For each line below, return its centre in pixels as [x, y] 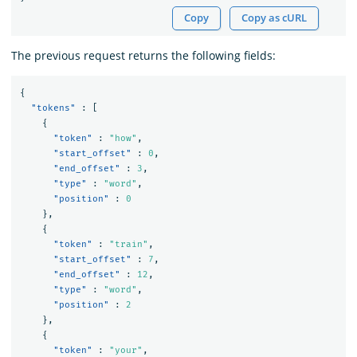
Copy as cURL [275, 18]
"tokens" [53, 108]
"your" [126, 350]
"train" [128, 244]
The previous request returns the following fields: [143, 56]
